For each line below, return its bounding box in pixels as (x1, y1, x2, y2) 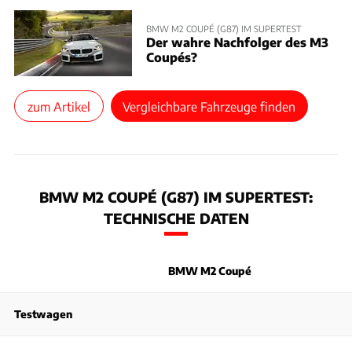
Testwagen (14, 307, 72, 321)
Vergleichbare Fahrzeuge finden (123, 98, 296, 114)
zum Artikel (27, 98, 90, 114)
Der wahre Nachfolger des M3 (146, 34, 328, 49)
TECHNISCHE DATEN (103, 209, 249, 227)
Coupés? (146, 49, 197, 64)
